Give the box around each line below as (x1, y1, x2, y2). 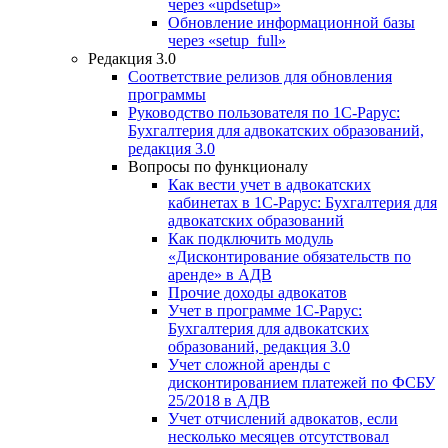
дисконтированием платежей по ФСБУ (168, 373, 435, 391)
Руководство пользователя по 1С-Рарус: (128, 103, 400, 121)
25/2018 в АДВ (168, 391, 270, 409)
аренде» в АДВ (168, 265, 272, 283)
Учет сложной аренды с (168, 355, 330, 373)
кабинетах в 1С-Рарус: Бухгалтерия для (168, 193, 437, 211)
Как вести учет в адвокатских (168, 175, 371, 193)
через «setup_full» (168, 31, 286, 49)
